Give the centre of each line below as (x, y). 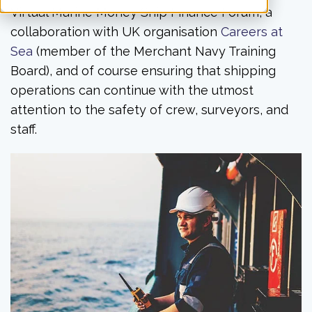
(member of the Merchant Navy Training (154, 51)
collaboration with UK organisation (116, 31)
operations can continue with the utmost (132, 90)
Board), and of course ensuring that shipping (143, 70)
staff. (24, 129)
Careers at (252, 31)
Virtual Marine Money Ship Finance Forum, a (141, 12)
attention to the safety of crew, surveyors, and (149, 109)
